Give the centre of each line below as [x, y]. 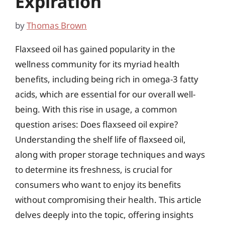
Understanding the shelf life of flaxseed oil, [100, 139]
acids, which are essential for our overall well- [105, 94]
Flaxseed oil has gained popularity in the [95, 49]
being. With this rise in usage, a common [96, 109]
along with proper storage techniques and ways [110, 154]
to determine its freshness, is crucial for [94, 169]
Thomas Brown [57, 25]
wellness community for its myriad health [97, 64]
